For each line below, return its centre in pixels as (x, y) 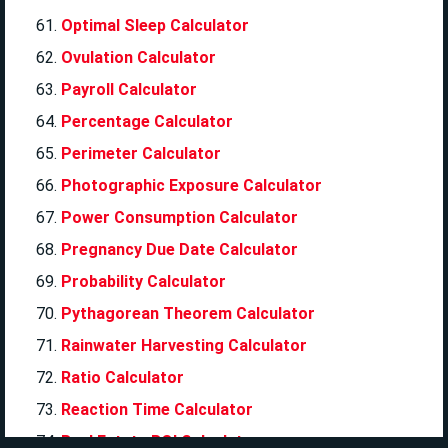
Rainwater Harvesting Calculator (184, 345)
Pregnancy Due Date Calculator (179, 249)
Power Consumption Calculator (179, 217)
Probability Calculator (143, 281)
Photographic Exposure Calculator (191, 185)
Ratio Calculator (122, 377)
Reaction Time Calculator (157, 409)
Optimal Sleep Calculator (155, 25)
